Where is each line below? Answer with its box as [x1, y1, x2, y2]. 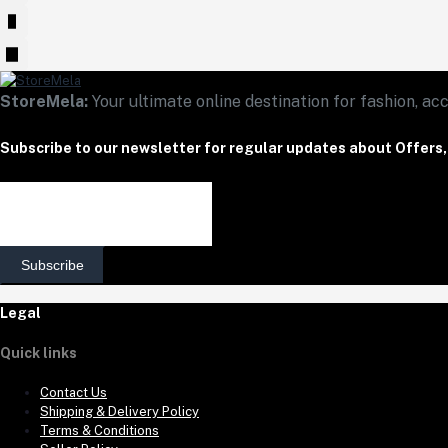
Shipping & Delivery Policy [40, 403, 199, 419]
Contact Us [40, 384, 107, 400]
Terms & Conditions [40, 422, 159, 438]
